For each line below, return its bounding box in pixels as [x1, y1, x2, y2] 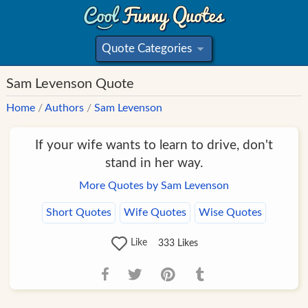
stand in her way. [104, 157, 203, 170]
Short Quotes [45, 207, 111, 218]
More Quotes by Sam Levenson [78, 180, 229, 191]
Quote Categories [102, 43, 192, 54]
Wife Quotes [123, 207, 186, 218]
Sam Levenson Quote [6, 77, 135, 91]
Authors [45, 102, 85, 113]
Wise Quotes [198, 207, 262, 218]
